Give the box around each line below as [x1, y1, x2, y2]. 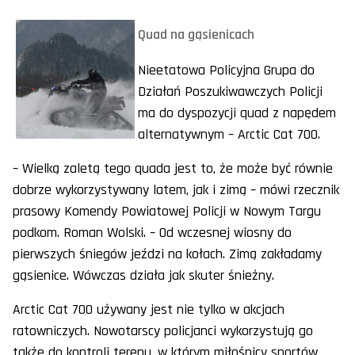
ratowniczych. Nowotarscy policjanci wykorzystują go [13, 322, 313, 341]
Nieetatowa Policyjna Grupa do [138, 61, 315, 80]
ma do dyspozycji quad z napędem [138, 104, 336, 123]
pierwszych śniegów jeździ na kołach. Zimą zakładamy [13, 245, 322, 264]
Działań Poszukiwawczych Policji [138, 82, 323, 101]
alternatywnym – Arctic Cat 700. [138, 125, 320, 144]
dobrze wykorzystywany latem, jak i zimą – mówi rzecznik [13, 181, 339, 200]
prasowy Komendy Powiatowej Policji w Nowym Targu [13, 202, 321, 221]
